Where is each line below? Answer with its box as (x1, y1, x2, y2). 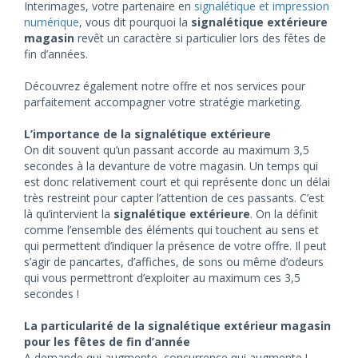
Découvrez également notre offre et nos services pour (24, 78, 305, 93)
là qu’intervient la (24, 206, 113, 221)
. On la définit (250, 206, 318, 221)
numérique (24, 14, 79, 30)
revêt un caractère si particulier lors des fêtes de (78, 30, 326, 46)
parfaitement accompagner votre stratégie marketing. (24, 94, 302, 109)
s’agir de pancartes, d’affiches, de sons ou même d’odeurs (24, 254, 324, 269)
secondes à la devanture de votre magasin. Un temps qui (24, 158, 318, 173)
